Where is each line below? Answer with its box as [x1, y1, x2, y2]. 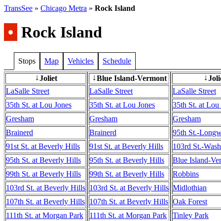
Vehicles [68, 56, 94, 65]
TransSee [4, 4, 33, 12]
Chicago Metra [40, 4, 87, 12]
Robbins [173, 169, 199, 178]
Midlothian [173, 183, 207, 192]
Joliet [39, 74, 57, 82]
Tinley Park [173, 211, 209, 220]
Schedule [103, 56, 131, 65]
